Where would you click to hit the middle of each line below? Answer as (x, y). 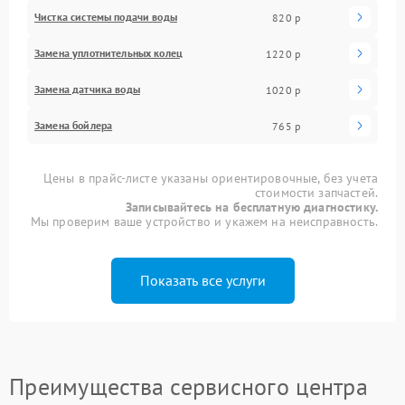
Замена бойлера (74, 125)
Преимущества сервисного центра (188, 386)
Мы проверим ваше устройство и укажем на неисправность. (204, 221)
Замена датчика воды (87, 89)
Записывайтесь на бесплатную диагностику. (252, 207)
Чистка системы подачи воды (106, 17)
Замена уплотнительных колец (109, 53)
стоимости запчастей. (316, 193)
